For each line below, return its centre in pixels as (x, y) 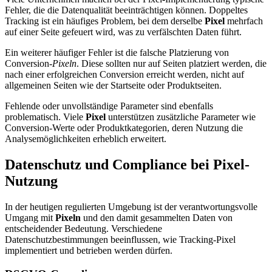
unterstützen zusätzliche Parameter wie (181, 117)
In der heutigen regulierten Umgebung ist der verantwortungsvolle (131, 206)
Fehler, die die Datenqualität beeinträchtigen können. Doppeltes (126, 10)
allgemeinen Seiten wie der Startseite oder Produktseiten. (113, 86)
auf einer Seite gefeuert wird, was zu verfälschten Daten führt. (123, 32)
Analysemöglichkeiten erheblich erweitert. (86, 139)
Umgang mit (30, 217)
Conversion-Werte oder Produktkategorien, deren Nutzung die (124, 128)
